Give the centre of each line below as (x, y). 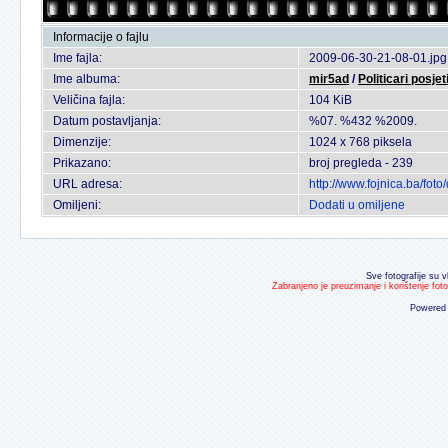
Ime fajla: (77, 58)
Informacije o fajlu (101, 37)
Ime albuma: (86, 79)
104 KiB (330, 100)
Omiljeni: (77, 205)
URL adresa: (87, 184)
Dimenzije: (82, 142)
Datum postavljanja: (107, 121)
